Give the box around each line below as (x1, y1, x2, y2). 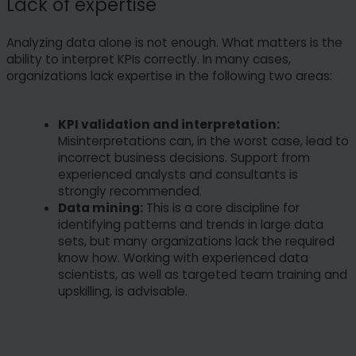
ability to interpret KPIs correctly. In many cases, (6, 51, 291, 68)
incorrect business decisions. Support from (58, 149, 310, 166)
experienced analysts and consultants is (58, 166, 298, 183)
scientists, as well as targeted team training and (58, 266, 347, 283)
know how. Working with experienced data (58, 250, 308, 266)
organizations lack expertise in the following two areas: (6, 68, 332, 84)
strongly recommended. (58, 183, 202, 199)
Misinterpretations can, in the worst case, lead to (58, 133, 349, 149)
